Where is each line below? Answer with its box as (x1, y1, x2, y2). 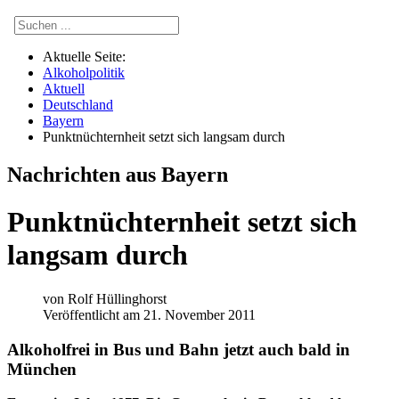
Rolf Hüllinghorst (68, 290, 167, 306)
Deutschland (43, 97, 113, 112)
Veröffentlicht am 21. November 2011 (43, 306, 256, 322)
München (7, 359, 77, 379)
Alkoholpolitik (43, 65, 125, 80)
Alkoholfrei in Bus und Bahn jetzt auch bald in (7, 339, 350, 359)
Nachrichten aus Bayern (7, 162, 228, 186)
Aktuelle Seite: (43, 49, 133, 64)
